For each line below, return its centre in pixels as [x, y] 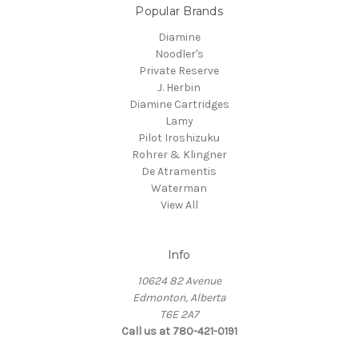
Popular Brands [179, 11]
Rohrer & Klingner [179, 154]
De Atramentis [179, 171]
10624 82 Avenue [179, 280]
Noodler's [179, 54]
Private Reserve [179, 70]
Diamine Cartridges [179, 104]
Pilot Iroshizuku [179, 137]
